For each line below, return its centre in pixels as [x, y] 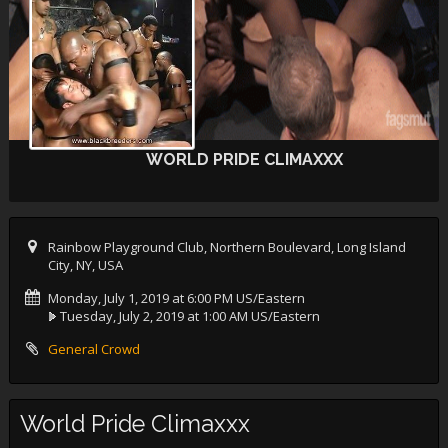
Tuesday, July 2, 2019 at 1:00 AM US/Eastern [189, 316]
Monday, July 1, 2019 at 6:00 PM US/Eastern [176, 298]
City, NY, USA [85, 265]
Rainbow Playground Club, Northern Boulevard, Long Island [226, 247]
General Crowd [93, 349]
